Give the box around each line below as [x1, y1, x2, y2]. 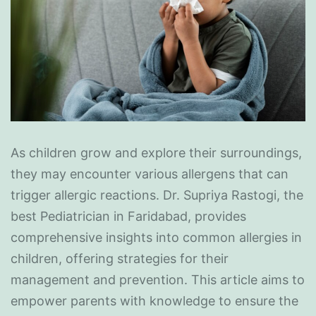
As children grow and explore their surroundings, [11, 145, 302, 160]
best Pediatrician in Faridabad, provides [11, 208, 246, 224]
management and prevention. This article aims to [11, 272, 305, 287]
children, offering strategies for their [11, 250, 229, 266]
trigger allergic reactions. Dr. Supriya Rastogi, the [11, 187, 303, 202]
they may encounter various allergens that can [11, 166, 288, 181]
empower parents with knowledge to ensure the [11, 293, 298, 308]
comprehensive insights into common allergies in [11, 229, 302, 245]
